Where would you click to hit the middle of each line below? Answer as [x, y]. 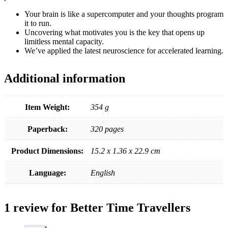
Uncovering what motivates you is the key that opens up [115, 33]
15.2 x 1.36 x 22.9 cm [125, 151]
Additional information [65, 79]
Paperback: [47, 129]
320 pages [107, 129]
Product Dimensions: [47, 151]
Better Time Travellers [130, 208]
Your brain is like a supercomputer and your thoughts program [124, 14]
